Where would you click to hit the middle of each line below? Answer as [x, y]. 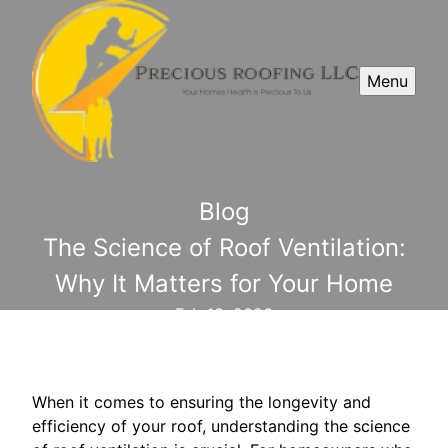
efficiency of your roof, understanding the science [221, 425]
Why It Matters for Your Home [224, 283]
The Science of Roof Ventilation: [224, 247]
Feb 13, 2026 [224, 313]
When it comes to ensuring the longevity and [201, 401]
